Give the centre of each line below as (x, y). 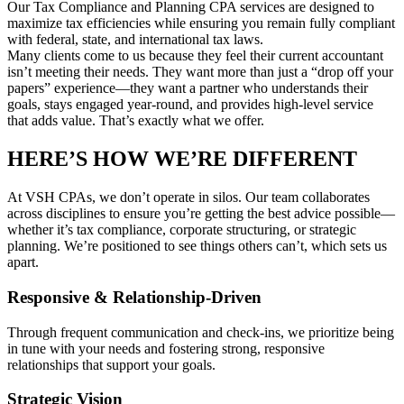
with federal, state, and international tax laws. (137, 40)
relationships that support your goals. (111, 364)
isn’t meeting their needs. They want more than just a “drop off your (200, 72)
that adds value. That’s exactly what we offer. (136, 121)
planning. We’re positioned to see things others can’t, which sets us (197, 246)
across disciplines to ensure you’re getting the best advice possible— (201, 214)
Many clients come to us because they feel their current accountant (195, 56)
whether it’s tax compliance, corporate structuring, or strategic (182, 230)
